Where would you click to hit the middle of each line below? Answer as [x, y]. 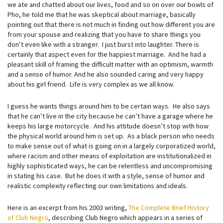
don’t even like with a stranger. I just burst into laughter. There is [103, 44]
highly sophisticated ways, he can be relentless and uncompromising [110, 166]
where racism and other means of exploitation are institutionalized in [110, 156]
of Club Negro [28, 218]
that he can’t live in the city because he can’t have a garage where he [110, 116]
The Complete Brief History [169, 208]
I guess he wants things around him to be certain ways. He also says [109, 106]
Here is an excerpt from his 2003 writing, [68, 208]
